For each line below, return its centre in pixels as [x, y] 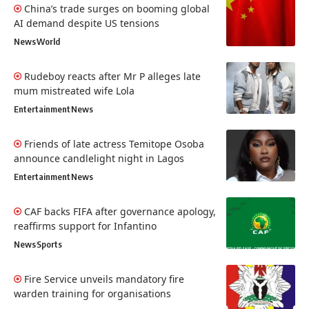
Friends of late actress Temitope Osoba [114, 143]
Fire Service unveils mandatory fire [104, 279]
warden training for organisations [92, 293]
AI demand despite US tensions [87, 23]
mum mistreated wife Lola [74, 90]
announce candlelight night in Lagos [99, 158]
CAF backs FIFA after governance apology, [120, 211]
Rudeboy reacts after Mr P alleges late [112, 76]
